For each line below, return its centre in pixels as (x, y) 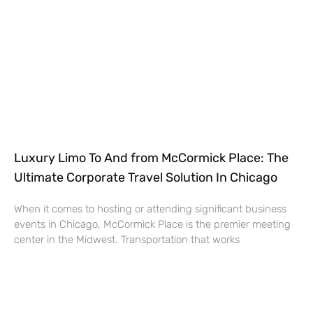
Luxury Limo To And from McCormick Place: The (151, 158)
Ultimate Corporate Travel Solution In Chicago (146, 177)
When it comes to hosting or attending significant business (150, 209)
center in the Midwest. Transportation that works (127, 239)
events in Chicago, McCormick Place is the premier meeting (152, 224)
